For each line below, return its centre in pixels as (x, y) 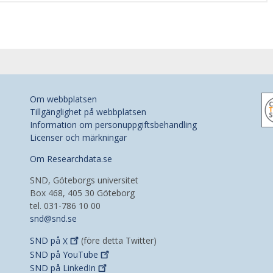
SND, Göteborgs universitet (84, 180)
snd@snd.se (53, 219)
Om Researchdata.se (71, 159)
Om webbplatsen (63, 99)
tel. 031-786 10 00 (65, 206)
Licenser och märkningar (78, 138)
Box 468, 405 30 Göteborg (82, 193)
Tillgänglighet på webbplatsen (88, 112)
